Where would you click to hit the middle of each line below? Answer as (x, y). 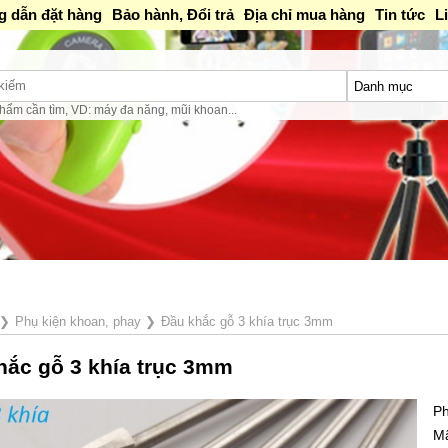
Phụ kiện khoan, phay (77, 322)
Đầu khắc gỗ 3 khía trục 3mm (246, 322)
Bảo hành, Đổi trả (172, 14)
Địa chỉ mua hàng (304, 14)
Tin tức (399, 14)
